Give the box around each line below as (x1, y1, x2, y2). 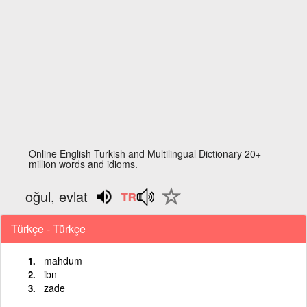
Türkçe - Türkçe (11, 220, 86, 236)
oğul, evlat (25, 186, 88, 206)
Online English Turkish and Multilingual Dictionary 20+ (29, 147, 262, 160)
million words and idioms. (29, 157, 138, 171)
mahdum (44, 253, 82, 267)
